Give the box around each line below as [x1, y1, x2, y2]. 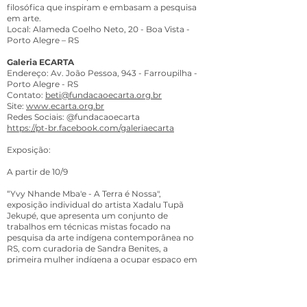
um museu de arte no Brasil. [7, 265, 123, 275]
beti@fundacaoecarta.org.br [45, 90, 162, 100]
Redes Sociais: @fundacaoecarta [7, 112, 140, 122]
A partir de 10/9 [7, 167, 68, 177]
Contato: [7, 90, 45, 100]
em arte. [7, 13, 43, 23]
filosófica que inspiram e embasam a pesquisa [7, 2, 197, 12]
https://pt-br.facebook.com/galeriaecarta [7, 123, 174, 133]
